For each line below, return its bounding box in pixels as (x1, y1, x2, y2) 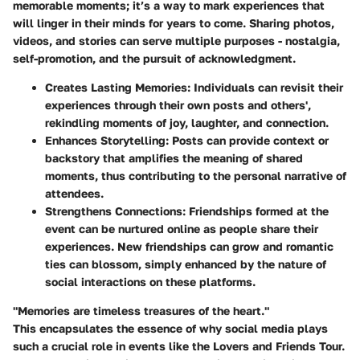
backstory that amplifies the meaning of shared (45, 150, 303, 165)
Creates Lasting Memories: (45, 80, 190, 94)
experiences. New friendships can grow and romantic (45, 239, 333, 253)
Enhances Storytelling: (45, 133, 169, 147)
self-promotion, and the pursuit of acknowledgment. (13, 51, 296, 65)
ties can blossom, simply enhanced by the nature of (45, 256, 326, 271)
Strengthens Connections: (45, 203, 186, 218)
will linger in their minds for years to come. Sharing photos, (13, 15, 334, 30)
